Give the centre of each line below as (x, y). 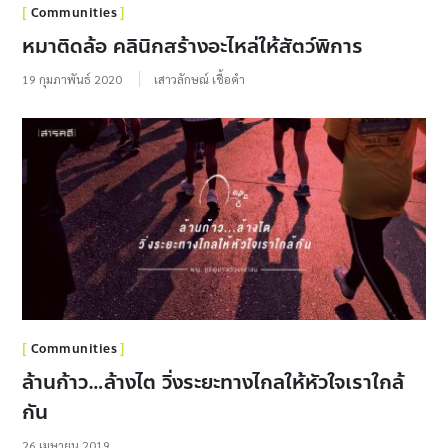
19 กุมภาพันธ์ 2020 (72, 79)
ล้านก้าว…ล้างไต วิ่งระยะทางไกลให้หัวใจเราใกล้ (213, 383)
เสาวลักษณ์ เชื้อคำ (200, 79)
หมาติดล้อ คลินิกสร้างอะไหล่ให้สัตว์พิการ (193, 47)
